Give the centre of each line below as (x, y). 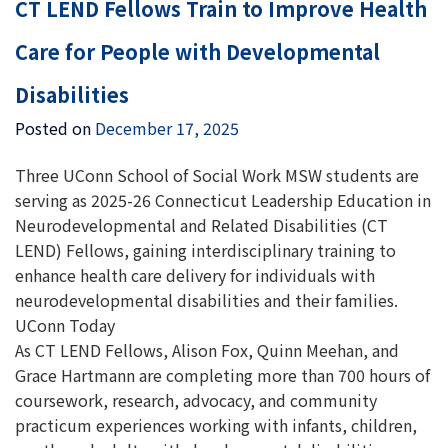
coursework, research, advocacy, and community (196, 400)
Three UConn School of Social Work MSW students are (217, 175)
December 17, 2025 (167, 128)
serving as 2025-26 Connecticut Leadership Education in (223, 200)
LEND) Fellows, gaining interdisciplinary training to (205, 250)
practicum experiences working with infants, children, (216, 425)
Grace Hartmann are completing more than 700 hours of (222, 375)
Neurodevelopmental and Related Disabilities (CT (201, 225)
